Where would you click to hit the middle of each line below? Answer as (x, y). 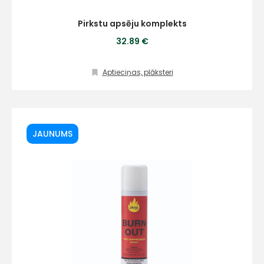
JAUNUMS (52, 134)
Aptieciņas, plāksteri (138, 72)
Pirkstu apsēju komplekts (132, 24)
